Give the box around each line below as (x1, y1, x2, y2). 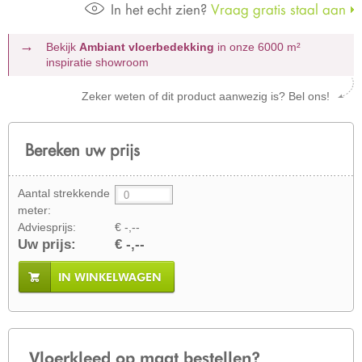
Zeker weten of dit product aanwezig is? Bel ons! (82, 90, 330, 103)
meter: (18, 204, 51, 217)
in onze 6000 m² (213, 40, 301, 53)
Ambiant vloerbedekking (78, 40, 214, 53)
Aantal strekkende (18, 187, 110, 200)
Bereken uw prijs (25, 139, 140, 160)
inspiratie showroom (45, 56, 149, 69)
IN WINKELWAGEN (58, 271, 162, 284)
